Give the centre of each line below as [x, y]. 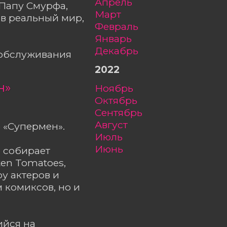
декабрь [121, 51]
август [115, 125]
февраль [121, 27]
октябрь [120, 101]
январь [117, 39]
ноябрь [118, 88]
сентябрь [122, 113]
